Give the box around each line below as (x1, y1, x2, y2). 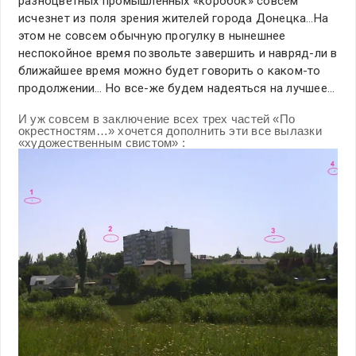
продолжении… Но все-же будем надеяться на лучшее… (18, 80, 335, 95)
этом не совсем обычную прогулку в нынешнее (18, 28, 286, 43)
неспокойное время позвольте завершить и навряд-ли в (18, 45, 338, 60)
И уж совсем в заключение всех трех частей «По (18, 111, 296, 126)
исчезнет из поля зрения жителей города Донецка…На (18, 10, 329, 25)
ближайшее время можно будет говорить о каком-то (18, 63, 321, 78)
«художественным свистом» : (18, 135, 185, 149)
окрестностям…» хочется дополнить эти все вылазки (18, 123, 322, 137)
